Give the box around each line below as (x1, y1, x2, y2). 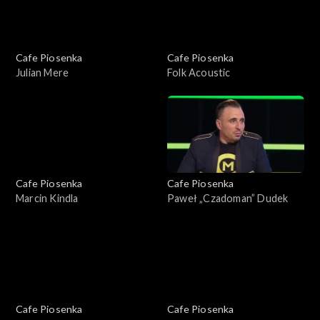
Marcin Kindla (16, 191, 79, 204)
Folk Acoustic (167, 66, 231, 79)
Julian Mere (16, 66, 69, 79)
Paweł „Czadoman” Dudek (167, 191, 289, 204)
